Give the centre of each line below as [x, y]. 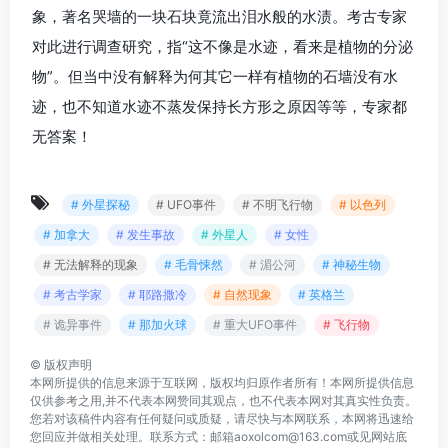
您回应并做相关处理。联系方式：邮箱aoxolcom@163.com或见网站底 [218, 436]
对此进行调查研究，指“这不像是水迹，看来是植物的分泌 [222, 46]
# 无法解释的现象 [90, 264]
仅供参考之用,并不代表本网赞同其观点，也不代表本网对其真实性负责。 [223, 400]
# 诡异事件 [72, 324]
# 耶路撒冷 [157, 294]
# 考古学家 [72, 294]
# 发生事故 [145, 234]
